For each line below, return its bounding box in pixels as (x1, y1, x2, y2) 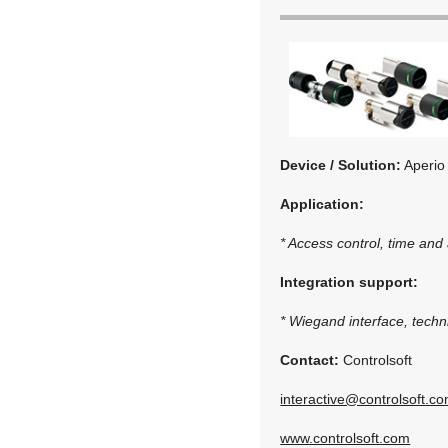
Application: (280, 195, 365, 212)
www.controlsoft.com (280, 429, 411, 446)
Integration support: (280, 273, 419, 290)
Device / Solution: (280, 156, 402, 173)
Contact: (280, 351, 340, 368)
